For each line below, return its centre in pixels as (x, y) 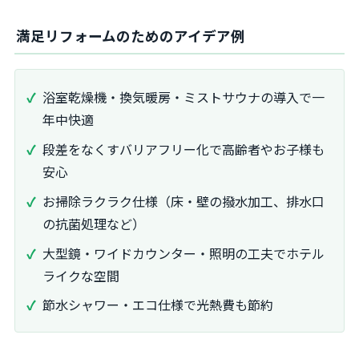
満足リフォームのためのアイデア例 (131, 36)
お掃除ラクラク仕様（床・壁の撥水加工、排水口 (184, 201)
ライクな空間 (81, 275)
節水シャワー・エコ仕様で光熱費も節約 (158, 305)
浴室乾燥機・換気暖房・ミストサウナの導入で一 (184, 97)
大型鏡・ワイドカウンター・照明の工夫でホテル (184, 253)
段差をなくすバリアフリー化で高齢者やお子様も (184, 149)
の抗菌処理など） (94, 223)
